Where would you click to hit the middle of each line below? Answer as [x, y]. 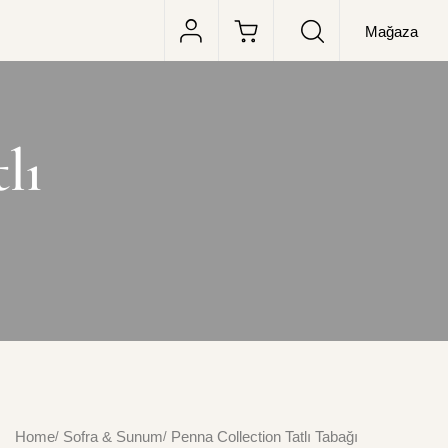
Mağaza [391, 31]
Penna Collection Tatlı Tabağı [264, 436]
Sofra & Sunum [113, 436]
